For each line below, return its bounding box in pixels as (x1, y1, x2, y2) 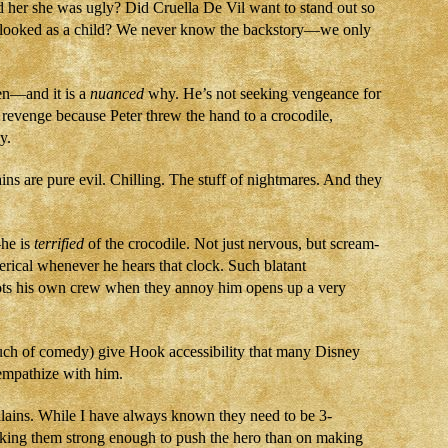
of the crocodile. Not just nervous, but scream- (84, 235, 379, 252)
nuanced (90, 85, 144, 102)
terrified (34, 235, 84, 252)
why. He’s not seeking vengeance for (144, 85, 381, 102)
